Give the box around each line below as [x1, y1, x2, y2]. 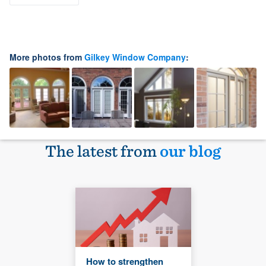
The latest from [45, 141, 160, 161]
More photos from [9, 51, 84, 64]
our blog [160, 141, 221, 161]
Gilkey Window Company [84, 51, 186, 64]
